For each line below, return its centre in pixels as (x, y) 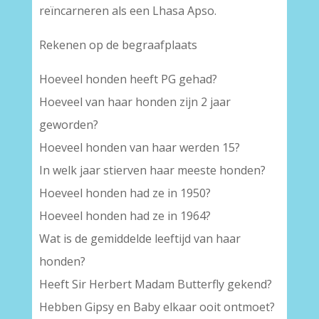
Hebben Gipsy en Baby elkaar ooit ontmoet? (157, 307)
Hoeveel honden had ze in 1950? (125, 193)
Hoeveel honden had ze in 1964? (125, 216)
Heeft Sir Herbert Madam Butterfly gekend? (155, 284)
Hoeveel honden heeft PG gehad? (128, 79)
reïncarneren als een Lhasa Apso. (127, 11)
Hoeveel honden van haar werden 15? (139, 148)
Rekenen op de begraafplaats (118, 45)
